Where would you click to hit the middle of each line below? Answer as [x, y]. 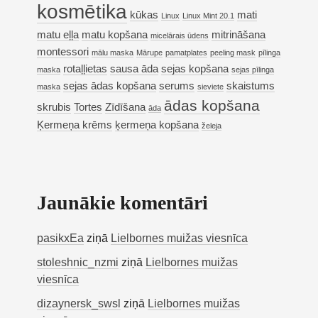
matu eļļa [58, 35]
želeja [212, 126]
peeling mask [233, 53]
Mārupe [150, 53]
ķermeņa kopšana [157, 125]
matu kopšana [115, 35]
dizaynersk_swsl [79, 304]
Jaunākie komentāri [123, 203]
